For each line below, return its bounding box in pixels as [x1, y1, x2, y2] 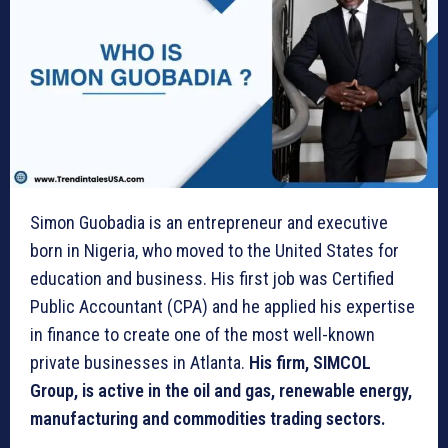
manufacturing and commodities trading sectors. [30, 407, 386, 429]
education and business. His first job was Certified [30, 267, 394, 289]
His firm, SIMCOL [249, 351, 371, 373]
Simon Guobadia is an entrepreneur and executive [30, 211, 388, 233]
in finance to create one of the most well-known [30, 323, 375, 345]
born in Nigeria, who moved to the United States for [30, 239, 399, 261]
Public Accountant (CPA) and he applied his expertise [30, 295, 415, 317]
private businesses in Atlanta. [30, 351, 249, 373]
